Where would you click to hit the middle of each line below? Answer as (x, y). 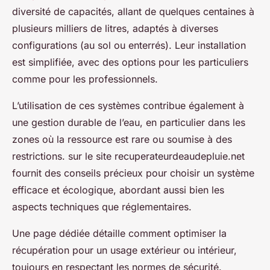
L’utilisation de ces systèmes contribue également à (128, 105)
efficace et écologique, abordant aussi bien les (118, 190)
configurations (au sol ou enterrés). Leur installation (129, 45)
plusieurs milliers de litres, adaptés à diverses (115, 28)
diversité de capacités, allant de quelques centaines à (133, 11)
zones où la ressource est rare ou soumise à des (122, 139)
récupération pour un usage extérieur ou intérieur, (124, 250)
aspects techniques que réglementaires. (102, 207)
